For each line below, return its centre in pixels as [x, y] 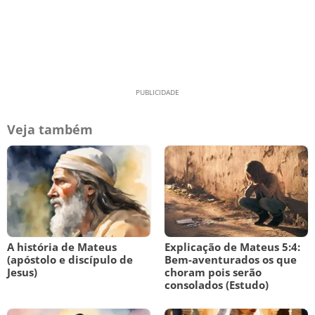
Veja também [50, 129]
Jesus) [22, 272]
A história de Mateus [62, 247]
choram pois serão [213, 272]
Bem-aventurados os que [231, 259]
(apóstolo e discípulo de [70, 259]
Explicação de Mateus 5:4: [232, 247]
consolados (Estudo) [217, 285]
